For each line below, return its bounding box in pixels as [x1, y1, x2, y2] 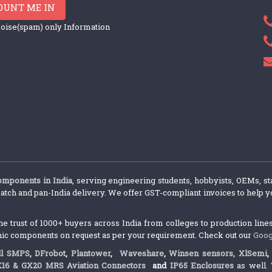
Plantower [71, 248, 111, 259]
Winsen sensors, [169, 248, 236, 259]
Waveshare [119, 248, 164, 259]
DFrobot [35, 248, 66, 259]
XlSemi [238, 248, 267, 259]
